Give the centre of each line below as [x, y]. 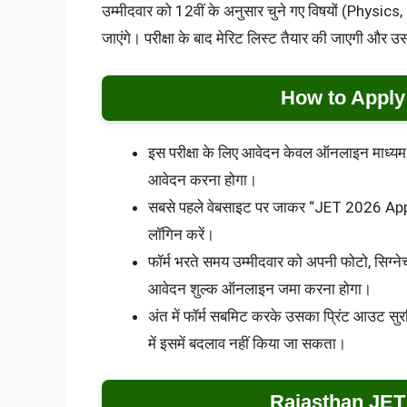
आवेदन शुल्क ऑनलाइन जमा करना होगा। [260, 288]
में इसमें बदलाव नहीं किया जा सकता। [247, 343]
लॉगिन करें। [181, 234]
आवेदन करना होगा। [203, 179]
